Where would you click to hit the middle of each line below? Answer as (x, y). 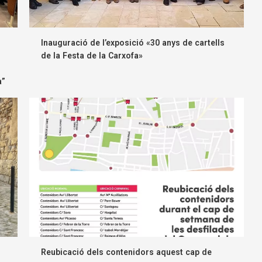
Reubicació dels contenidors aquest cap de (127, 252)
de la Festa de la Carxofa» (92, 56)
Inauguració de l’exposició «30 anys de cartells (133, 43)
